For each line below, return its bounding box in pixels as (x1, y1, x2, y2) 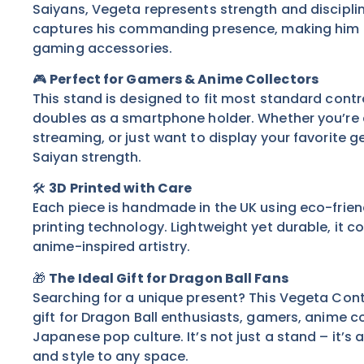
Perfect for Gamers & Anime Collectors (50, 69, 318, 89)
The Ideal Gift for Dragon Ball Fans (49, 268, 288, 288)
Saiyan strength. (32, 147, 142, 167)
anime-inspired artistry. (32, 237, 191, 257)
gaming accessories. (32, 38, 172, 58)
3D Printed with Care (49, 179, 193, 198)
